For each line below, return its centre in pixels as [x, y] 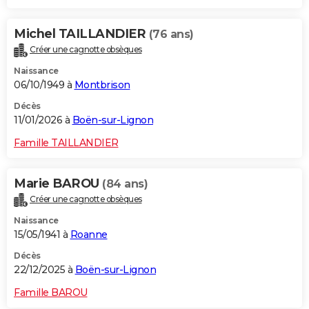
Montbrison [102, 85]
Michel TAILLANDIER [81, 34]
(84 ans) [125, 184]
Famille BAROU [51, 293]
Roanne [89, 235]
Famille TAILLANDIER [66, 143]
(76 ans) [171, 34]
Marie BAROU [58, 184]
